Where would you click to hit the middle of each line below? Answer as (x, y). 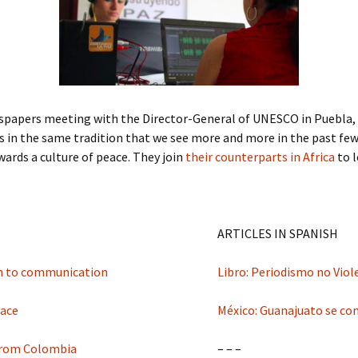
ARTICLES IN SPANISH (278, 233)
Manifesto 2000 (153, 37)
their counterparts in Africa (262, 157)
